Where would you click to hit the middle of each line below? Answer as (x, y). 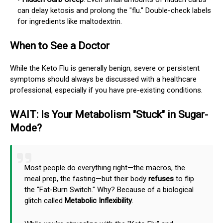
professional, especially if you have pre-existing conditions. (106, 90)
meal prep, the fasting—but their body (86, 178)
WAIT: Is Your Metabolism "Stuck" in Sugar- (109, 114)
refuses (161, 178)
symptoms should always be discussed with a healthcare (103, 79)
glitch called (45, 200)
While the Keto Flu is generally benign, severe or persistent (105, 68)
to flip (184, 178)
